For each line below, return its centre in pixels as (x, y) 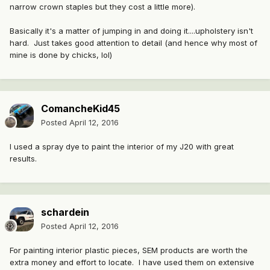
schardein (65, 212)
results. (23, 159)
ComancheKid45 (80, 109)
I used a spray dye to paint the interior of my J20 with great (122, 147)
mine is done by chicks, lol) (61, 55)
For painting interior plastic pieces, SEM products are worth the (129, 250)
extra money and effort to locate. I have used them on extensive (132, 262)
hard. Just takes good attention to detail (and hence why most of (133, 43)
